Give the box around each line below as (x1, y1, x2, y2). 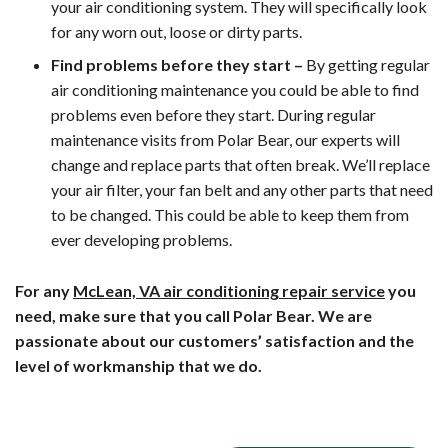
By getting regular (303, 55, 430, 75)
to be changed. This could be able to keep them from (51, 205, 409, 225)
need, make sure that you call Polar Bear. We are (15, 306, 372, 326)
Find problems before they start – (51, 55, 303, 75)
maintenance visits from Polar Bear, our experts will (51, 130, 400, 150)
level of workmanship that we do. (15, 356, 265, 376)
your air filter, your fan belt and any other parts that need (51, 180, 433, 200)
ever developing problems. (51, 230, 232, 250)
